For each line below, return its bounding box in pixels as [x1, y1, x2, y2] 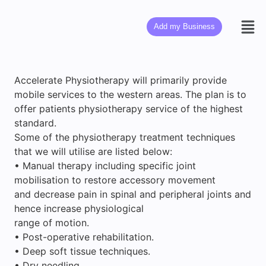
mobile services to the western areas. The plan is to [14, 88, 246, 100]
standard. [14, 116, 56, 129]
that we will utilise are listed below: [14, 145, 172, 157]
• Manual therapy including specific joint [14, 159, 196, 172]
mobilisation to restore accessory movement [14, 173, 216, 186]
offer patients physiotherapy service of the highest [14, 102, 243, 115]
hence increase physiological [14, 202, 144, 214]
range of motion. [14, 216, 89, 229]
